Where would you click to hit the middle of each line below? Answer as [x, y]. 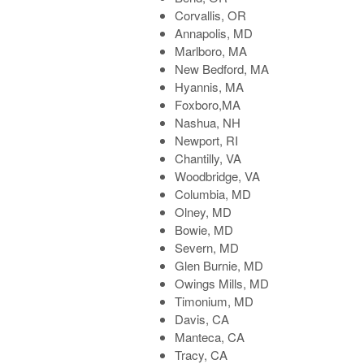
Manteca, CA [210, 336]
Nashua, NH [208, 122]
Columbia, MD [213, 193]
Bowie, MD [204, 229]
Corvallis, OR [211, 15]
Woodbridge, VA [218, 175]
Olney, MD [204, 211]
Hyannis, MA [210, 86]
